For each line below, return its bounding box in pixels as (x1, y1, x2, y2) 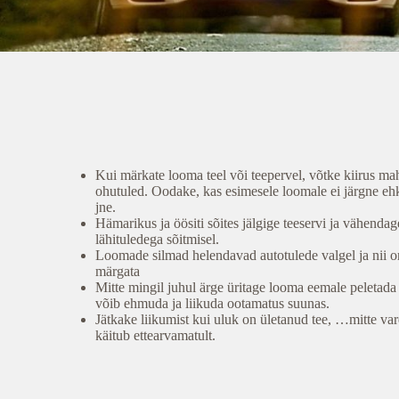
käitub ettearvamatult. (95, 328, 216, 343)
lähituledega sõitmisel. (95, 232, 220, 247)
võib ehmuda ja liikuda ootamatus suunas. (95, 296, 330, 311)
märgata (95, 264, 141, 279)
